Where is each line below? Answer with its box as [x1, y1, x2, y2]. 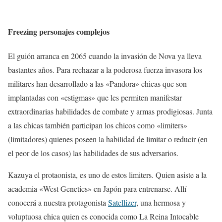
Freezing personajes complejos [8, 25, 110, 37]
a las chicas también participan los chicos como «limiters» [8, 119, 187, 130]
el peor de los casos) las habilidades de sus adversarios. [8, 147, 178, 158]
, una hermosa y [136, 197, 186, 208]
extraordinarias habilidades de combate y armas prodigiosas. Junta [8, 106, 213, 116]
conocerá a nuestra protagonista [8, 197, 108, 208]
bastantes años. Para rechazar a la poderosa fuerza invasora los [8, 64, 202, 75]
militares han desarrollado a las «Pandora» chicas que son [8, 78, 187, 89]
